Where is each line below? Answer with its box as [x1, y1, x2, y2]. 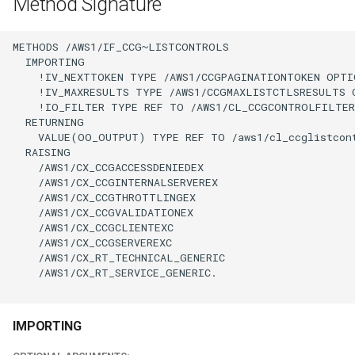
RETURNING [13, 114, 84, 129]
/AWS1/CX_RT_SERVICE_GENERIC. [13, 265, 217, 280]
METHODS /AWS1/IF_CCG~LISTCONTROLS [13, 39, 229, 54]
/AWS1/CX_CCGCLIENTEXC [13, 219, 174, 235]
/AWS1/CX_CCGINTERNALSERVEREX [13, 174, 218, 189]
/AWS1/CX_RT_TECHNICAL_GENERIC [13, 250, 225, 265]
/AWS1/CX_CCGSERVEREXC [13, 235, 172, 250]
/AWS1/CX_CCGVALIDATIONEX [13, 204, 193, 219]
